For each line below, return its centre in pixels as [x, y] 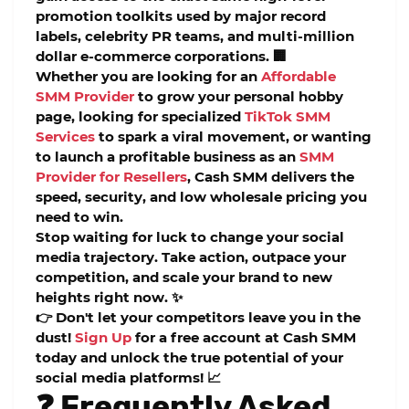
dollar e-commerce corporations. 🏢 [161, 57]
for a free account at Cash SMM [244, 338]
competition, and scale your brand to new [184, 278]
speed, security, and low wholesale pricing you [201, 197]
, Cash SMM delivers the [271, 177]
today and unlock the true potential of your [189, 358]
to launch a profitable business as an [168, 157]
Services [65, 137]
